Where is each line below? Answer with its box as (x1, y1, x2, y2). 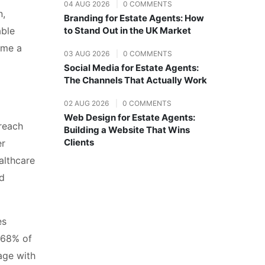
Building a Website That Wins (64, 124, 190, 135)
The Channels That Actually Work (64, 75, 207, 86)
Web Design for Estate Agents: (64, 112, 195, 123)
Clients (64, 137, 94, 148)
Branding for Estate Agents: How (64, 12, 204, 24)
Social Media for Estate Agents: (64, 62, 199, 73)
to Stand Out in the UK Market (64, 25, 191, 36)
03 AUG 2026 (64, 49, 111, 58)
